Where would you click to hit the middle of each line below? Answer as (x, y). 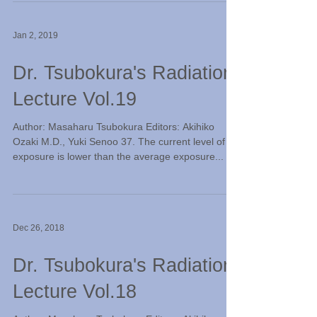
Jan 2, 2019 (35, 35)
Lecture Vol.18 (75, 292)
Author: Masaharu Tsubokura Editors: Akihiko (114, 127)
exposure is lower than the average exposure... (118, 156)
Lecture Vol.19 (75, 99)
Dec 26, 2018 (39, 228)
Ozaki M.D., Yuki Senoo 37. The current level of (119, 142)
